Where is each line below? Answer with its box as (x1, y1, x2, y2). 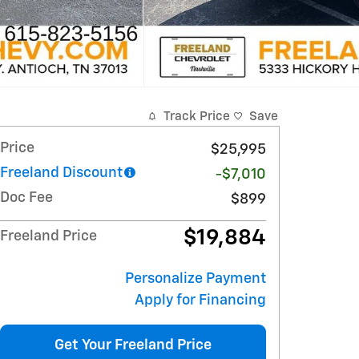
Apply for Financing (135, 292, 266, 308)
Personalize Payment (125, 271, 266, 286)
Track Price (163, 110, 230, 123)
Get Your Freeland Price (54, 337, 212, 353)
